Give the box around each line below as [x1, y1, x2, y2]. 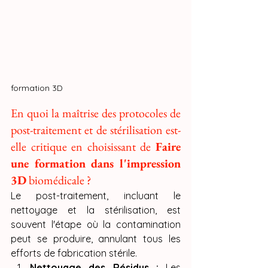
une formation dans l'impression [11, 156, 181, 172]
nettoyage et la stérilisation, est [11, 204, 181, 217]
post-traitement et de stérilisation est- [11, 122, 181, 138]
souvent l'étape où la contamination [11, 218, 181, 231]
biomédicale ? [26, 172, 92, 188]
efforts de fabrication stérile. [11, 247, 137, 260]
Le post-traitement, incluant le [11, 190, 181, 202]
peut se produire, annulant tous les [11, 233, 181, 245]
